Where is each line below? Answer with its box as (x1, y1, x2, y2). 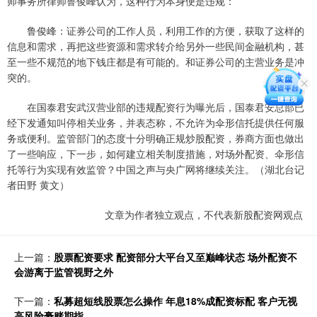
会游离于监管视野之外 (14, 264, 113, 279)
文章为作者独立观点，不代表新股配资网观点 (105, 207, 303, 221)
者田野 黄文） (7, 177, 69, 192)
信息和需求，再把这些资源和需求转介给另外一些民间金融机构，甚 (7, 38, 304, 53)
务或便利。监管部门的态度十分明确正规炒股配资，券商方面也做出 (7, 130, 304, 145)
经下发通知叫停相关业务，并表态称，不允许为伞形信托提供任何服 (7, 115, 304, 129)
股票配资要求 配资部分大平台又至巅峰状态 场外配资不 (54, 249, 297, 264)
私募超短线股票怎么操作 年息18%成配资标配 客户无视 (54, 293, 297, 308)
